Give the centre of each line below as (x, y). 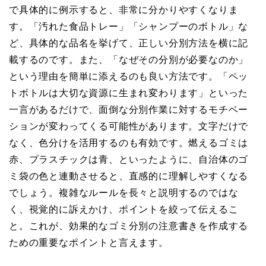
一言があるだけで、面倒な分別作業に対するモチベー (129, 110)
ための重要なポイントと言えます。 (89, 243)
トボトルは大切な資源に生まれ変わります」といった (129, 93)
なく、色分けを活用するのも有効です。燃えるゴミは (129, 143)
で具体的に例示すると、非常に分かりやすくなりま (124, 10)
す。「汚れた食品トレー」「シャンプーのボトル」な (129, 27)
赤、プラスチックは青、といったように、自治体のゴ (129, 160)
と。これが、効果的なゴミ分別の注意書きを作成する (129, 226)
